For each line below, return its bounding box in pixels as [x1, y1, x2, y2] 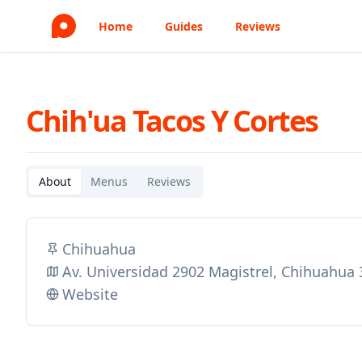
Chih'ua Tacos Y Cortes [26, 101, 318, 141]
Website [62, 284, 118, 304]
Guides [165, 19, 203, 34]
